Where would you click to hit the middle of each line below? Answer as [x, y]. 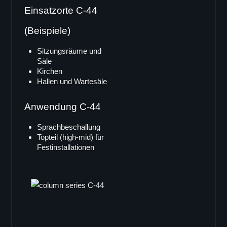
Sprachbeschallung [68, 127]
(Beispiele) [47, 31]
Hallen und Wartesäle [72, 82]
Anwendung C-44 [62, 107]
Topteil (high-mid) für [70, 137]
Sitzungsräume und [69, 51]
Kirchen [49, 71]
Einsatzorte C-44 [61, 11]
